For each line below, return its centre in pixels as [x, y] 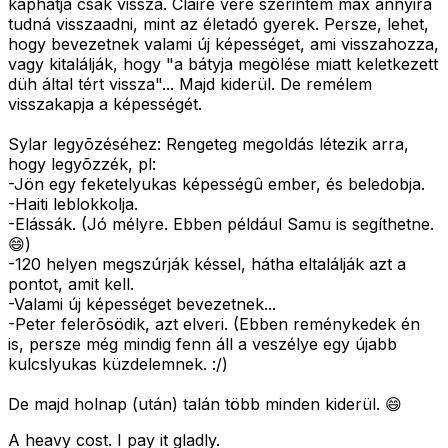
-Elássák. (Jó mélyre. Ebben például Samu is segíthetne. [221, 224]
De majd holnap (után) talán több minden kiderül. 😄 [205, 404]
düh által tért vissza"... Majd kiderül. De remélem [190, 84]
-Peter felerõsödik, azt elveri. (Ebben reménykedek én [214, 324]
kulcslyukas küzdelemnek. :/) [118, 364]
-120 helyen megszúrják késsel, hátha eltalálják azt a [207, 264]
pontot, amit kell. [71, 284]
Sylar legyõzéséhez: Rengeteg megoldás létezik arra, [208, 144]
